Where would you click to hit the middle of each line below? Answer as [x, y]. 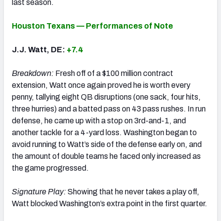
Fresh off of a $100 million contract [113, 73]
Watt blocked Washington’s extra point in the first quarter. [110, 203]
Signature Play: [39, 191]
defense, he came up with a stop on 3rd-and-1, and [99, 120]
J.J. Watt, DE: [39, 49]
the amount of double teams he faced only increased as [106, 156]
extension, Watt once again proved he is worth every [101, 85]
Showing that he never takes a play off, [133, 191]
